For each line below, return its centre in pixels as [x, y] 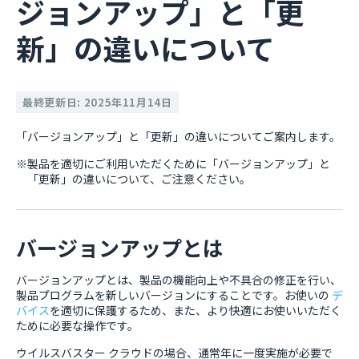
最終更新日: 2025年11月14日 [97, 102]
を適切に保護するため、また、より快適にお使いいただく [196, 310]
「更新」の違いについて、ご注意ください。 [139, 179]
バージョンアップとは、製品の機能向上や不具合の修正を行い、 [179, 280]
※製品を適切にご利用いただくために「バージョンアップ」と [173, 163]
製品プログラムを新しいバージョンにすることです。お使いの [174, 295]
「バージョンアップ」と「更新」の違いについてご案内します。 [178, 136]
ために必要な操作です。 [77, 325]
